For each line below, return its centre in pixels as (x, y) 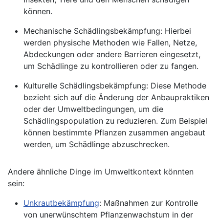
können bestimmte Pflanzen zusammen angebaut (114, 133)
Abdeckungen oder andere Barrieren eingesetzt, (112, 55)
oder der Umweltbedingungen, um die (93, 109)
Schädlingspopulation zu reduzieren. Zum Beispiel (115, 121)
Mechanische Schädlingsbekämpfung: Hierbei (107, 31)
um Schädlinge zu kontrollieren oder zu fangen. (111, 66)
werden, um (46, 144)
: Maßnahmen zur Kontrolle (149, 203)
